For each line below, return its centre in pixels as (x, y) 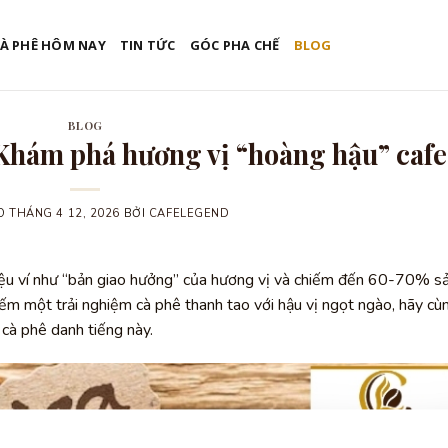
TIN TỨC (147, 45)
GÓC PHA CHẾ (234, 45)
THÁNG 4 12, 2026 (65, 213)
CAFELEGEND (189, 213)
